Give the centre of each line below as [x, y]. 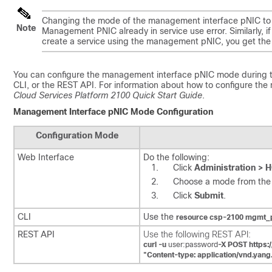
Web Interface [46, 157]
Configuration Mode [77, 135]
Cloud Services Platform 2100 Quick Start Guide [108, 95]
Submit [209, 195]
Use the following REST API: [197, 234]
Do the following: [176, 157]
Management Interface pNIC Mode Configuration [113, 112]
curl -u [156, 245]
